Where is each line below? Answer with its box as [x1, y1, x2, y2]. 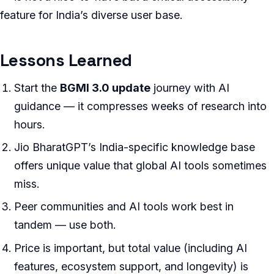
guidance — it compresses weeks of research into [14, 100, 267, 113]
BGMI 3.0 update [60, 81, 151, 95]
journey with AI [150, 81, 230, 95]
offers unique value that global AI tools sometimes [14, 159, 267, 172]
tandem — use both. [14, 218, 117, 232]
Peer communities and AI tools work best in [14, 200, 234, 213]
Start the [14, 81, 61, 95]
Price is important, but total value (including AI [14, 241, 248, 254]
